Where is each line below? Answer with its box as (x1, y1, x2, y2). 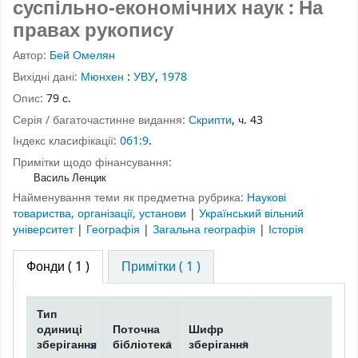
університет (13, 221, 77, 238)
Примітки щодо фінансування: (13, 154, 172, 172)
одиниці (37, 320, 82, 338)
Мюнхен (81, 68, 124, 86)
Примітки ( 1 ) (121, 257, 201, 276)
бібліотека (113, 336, 172, 353)
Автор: (13, 47, 50, 65)
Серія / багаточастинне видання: (13, 111, 189, 129)
